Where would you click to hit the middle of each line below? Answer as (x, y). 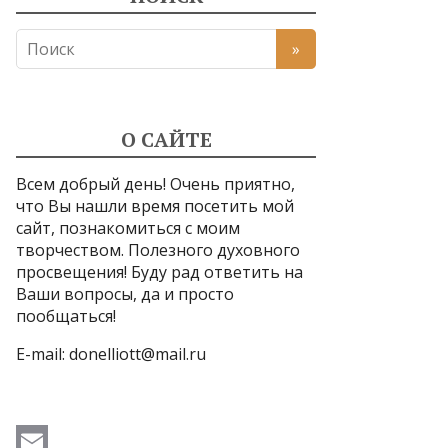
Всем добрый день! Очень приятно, (155, 184)
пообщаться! (66, 316)
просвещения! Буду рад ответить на (159, 272)
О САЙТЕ (166, 139)
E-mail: (42, 354)
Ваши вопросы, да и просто (125, 294)
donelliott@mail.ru (137, 354)
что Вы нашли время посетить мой (155, 206)
